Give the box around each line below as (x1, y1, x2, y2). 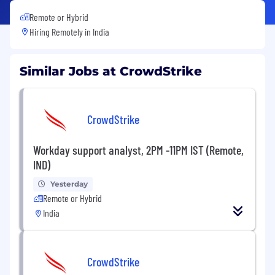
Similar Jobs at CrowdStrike (20, 63, 202, 79)
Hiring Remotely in (29, 25, 93, 37)
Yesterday (50, 179, 88, 188)
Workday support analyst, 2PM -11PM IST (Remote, (33, 142, 244, 157)
